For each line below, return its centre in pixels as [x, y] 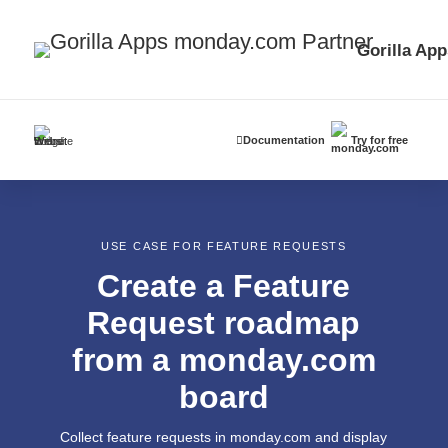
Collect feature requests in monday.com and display [224, 436]
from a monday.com [223, 359]
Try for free [380, 139]
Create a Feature [224, 285]
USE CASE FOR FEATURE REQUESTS [224, 245]
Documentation [284, 139]
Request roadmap [224, 322]
